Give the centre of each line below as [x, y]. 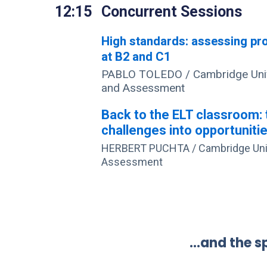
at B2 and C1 [136, 57]
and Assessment [143, 88]
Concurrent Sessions [172, 12]
